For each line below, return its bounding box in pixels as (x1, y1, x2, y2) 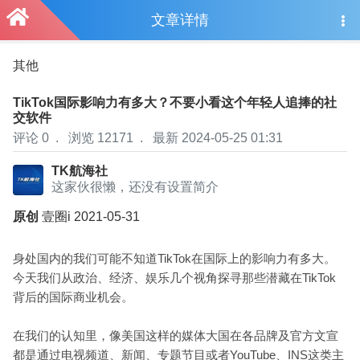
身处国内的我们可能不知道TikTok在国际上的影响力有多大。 (13, 252, 336, 265)
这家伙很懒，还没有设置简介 (51, 180, 219, 194)
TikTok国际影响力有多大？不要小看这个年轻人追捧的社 (13, 96, 337, 109)
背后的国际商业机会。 (13, 291, 133, 304)
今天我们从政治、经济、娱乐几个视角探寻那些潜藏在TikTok (13, 272, 336, 284)
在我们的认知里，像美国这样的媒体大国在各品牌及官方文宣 (13, 329, 338, 342)
